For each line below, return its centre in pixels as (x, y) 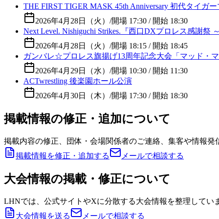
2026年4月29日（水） (72, 71)
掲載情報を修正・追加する (63, 156)
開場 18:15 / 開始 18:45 (150, 46)
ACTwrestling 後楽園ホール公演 (78, 81)
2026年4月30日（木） (72, 96)
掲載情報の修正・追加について (87, 119)
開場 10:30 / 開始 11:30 (150, 71)
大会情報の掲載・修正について (87, 179)
